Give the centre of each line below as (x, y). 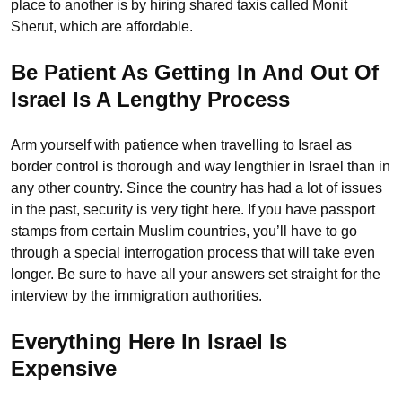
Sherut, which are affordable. (102, 27)
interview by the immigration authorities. (136, 296)
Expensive (64, 369)
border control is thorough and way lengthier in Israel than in (201, 167)
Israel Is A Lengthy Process (150, 100)
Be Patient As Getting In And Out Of (195, 73)
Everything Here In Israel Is (149, 342)
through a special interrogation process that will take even (193, 253)
